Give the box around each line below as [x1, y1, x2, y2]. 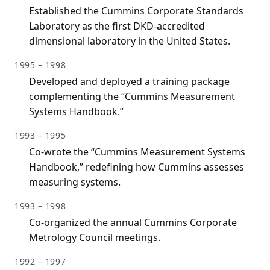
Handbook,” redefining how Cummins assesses [29, 160, 244, 174]
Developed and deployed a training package [29, 75, 230, 89]
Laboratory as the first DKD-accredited [29, 19, 205, 33]
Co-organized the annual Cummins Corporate [29, 216, 237, 230]
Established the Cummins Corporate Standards [29, 4, 243, 18]
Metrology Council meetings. [29, 231, 160, 245]
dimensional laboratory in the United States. [29, 34, 230, 48]
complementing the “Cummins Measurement [29, 90, 235, 104]
